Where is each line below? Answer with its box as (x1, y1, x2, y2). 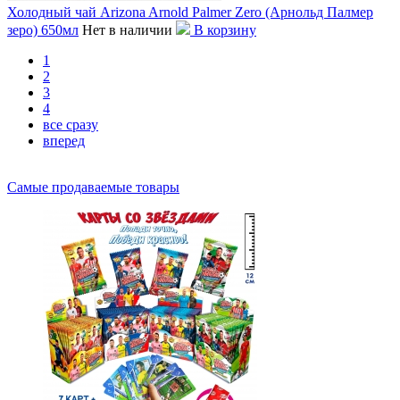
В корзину (190, 21, 256, 37)
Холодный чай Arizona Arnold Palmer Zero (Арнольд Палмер (7, 4, 373, 20)
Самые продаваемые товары (7, 179, 179, 195)
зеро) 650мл (7, 21, 79, 37)
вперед (43, 132, 85, 148)
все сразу (43, 116, 98, 132)
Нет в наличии (82, 21, 172, 37)
